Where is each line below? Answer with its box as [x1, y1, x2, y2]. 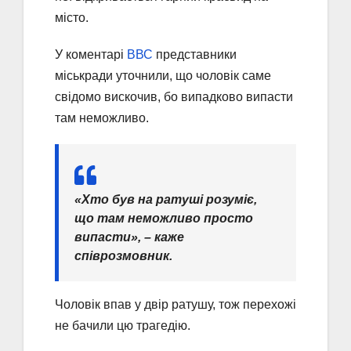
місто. [55, 10, 89, 24]
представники [153, 47, 237, 61]
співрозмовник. [74, 248, 172, 262]
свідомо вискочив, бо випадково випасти [55, 89, 293, 103]
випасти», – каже [74, 230, 184, 244]
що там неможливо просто [74, 211, 253, 225]
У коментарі [55, 47, 127, 61]
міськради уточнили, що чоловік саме [55, 68, 271, 82]
